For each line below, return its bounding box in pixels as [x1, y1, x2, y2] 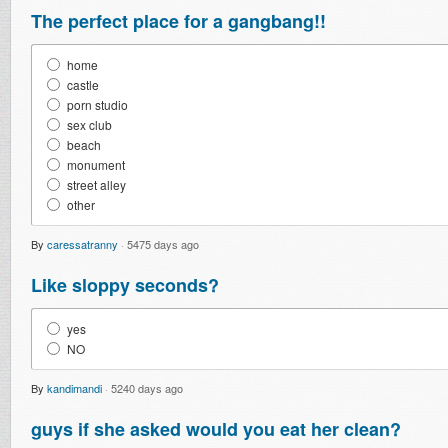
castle [67, 76, 99, 93]
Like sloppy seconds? [31, 272, 219, 298]
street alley [67, 176, 126, 193]
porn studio [67, 96, 128, 113]
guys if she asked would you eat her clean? [31, 416, 401, 442]
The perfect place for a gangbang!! [31, 8, 326, 34]
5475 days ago [127, 236, 199, 252]
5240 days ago [111, 380, 183, 396]
